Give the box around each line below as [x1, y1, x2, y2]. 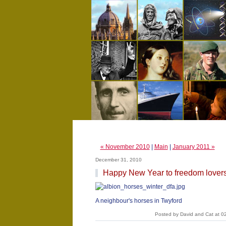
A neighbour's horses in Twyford [95, 197, 182, 204]
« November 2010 [100, 143, 150, 150]
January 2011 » [172, 143, 215, 150]
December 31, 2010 [95, 157, 142, 162]
